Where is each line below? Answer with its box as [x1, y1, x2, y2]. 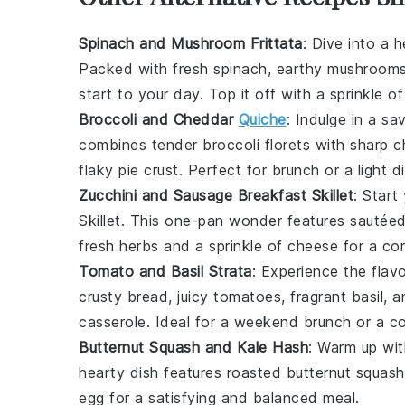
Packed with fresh [79, 60, 213, 78]
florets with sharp [259, 136, 393, 154]
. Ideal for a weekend [146, 313, 304, 331]
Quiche [238, 110, 287, 128]
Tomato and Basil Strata [79, 262, 252, 280]
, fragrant [281, 287, 352, 306]
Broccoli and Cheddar [79, 110, 239, 128]
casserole [79, 313, 146, 331]
